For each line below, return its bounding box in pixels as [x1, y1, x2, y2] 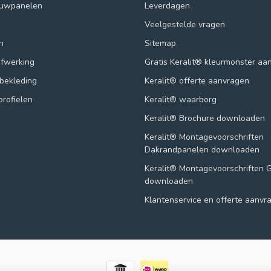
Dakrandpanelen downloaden [145, 143, 260, 155]
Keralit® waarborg [145, 93, 217, 105]
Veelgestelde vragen [145, 18, 225, 30]
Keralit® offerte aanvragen [145, 74, 249, 87]
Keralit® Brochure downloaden [145, 112, 265, 124]
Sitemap [145, 37, 176, 49]
